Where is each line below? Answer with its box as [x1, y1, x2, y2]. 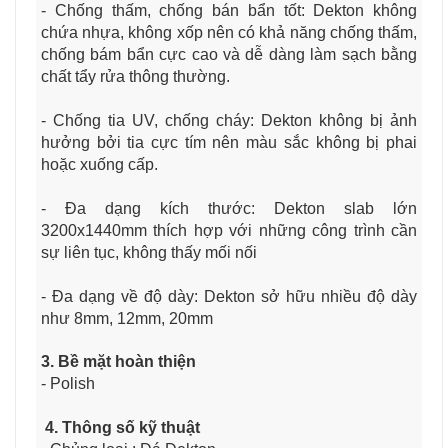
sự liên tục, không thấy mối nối [41, 243, 257, 261]
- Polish [41, 374, 95, 392]
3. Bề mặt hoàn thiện [41, 352, 196, 370]
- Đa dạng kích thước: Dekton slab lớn [41, 199, 417, 217]
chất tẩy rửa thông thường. [41, 67, 230, 85]
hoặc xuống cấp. [41, 155, 158, 173]
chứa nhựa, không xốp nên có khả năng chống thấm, [41, 23, 417, 41]
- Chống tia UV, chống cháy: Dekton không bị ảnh [41, 111, 417, 129]
